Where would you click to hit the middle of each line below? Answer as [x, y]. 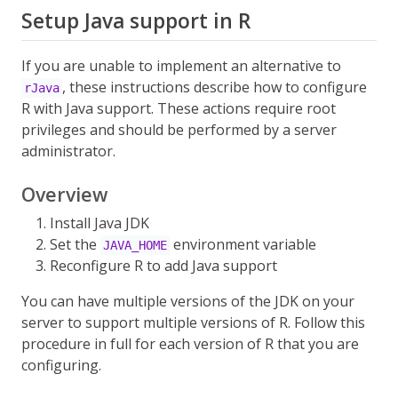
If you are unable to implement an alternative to [181, 66]
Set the [75, 244]
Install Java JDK [99, 223]
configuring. [61, 365]
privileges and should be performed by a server [179, 130]
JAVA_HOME [135, 245]
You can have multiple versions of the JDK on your [188, 301]
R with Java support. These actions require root [179, 108]
